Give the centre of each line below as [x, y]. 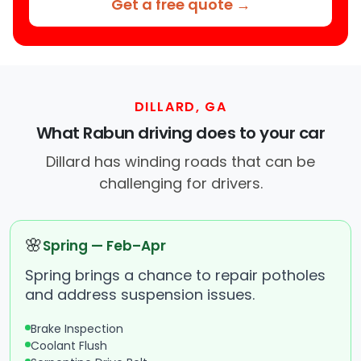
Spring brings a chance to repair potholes [175, 276]
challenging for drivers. [180, 184]
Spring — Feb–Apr [104, 246]
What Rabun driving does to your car [180, 133]
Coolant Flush [69, 346]
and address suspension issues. [140, 295]
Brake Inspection [77, 329]
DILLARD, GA [180, 107]
